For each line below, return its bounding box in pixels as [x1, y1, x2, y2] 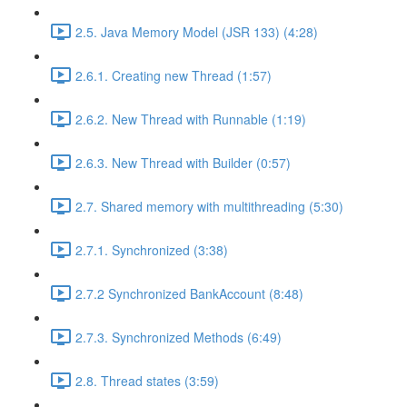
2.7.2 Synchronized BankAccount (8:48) [75, 283, 303, 303]
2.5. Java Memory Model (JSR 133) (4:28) [75, 22, 318, 41]
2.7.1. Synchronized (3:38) [75, 240, 228, 259]
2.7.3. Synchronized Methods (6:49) [75, 327, 282, 346]
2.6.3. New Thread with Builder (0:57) [75, 153, 291, 172]
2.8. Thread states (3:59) [75, 371, 219, 390]
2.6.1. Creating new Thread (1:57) [75, 65, 272, 84]
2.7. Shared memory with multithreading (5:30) [75, 196, 343, 215]
